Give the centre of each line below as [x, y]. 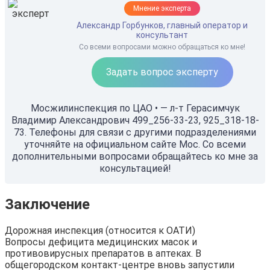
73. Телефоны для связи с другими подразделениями [135, 133]
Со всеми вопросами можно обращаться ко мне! [162, 47]
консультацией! [135, 169]
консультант [162, 35]
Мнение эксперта [162, 9]
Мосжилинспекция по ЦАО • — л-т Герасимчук [135, 108]
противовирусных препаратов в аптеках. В [103, 254]
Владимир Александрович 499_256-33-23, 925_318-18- [135, 121]
